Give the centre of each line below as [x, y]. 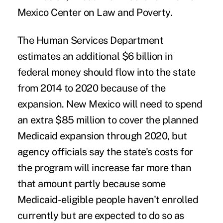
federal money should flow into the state [106, 72]
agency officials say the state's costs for [105, 152]
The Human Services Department [90, 40]
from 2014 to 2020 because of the [91, 88]
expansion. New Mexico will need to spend [110, 104]
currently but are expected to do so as [101, 215]
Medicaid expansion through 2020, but [102, 136]
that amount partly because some [91, 183]
